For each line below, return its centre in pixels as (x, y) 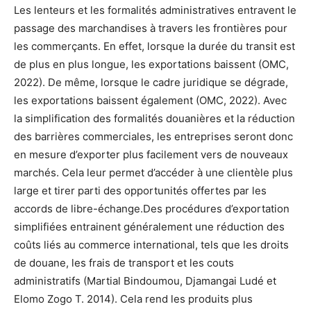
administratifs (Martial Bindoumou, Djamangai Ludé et (145, 281)
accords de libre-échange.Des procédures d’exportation (152, 209)
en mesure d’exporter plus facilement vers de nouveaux (151, 155)
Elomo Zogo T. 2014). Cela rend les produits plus (133, 299)
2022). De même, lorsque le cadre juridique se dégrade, (151, 83)
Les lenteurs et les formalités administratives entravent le (155, 10)
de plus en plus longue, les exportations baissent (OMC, (151, 65)
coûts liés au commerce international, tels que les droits (151, 245)
